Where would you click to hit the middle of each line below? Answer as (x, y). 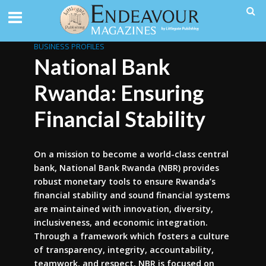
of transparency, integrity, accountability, (123, 250)
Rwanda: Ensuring (118, 93)
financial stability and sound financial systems (132, 195)
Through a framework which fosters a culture (131, 236)
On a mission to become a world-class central (131, 154)
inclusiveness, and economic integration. (121, 222)
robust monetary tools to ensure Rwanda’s (124, 181)
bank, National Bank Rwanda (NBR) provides (126, 168)
